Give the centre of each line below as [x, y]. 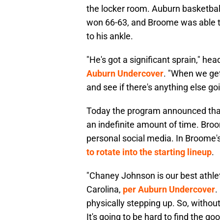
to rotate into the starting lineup [149, 152]
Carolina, [105, 190]
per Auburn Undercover [169, 190]
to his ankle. [110, 36]
